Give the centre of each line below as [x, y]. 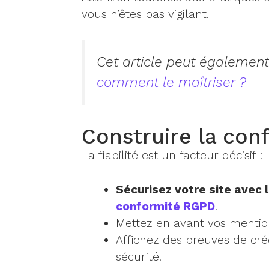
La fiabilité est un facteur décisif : [172, 155]
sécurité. [139, 256]
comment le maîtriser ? [171, 83]
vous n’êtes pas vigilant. [145, 14]
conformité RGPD [166, 206]
